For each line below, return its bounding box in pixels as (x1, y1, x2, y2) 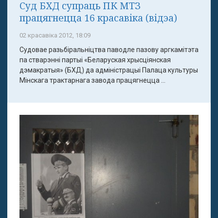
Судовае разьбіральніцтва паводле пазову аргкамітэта (19, 46, 199, 54)
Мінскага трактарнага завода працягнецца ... (19, 76, 165, 85)
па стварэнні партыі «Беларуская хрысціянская (19, 56, 171, 64)
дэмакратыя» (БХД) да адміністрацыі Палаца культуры (19, 66, 198, 74)
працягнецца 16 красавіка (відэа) (19, 11, 177, 25)
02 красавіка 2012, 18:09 (19, 32, 91, 39)
